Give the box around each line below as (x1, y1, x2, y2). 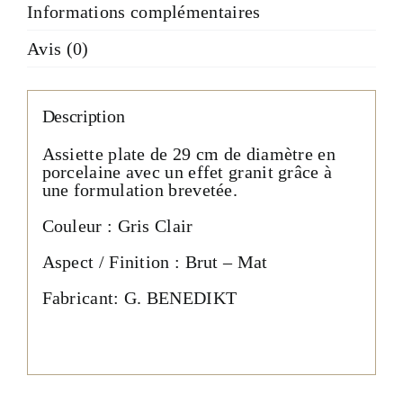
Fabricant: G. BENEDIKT (41, 287, 237, 308)
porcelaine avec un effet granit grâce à (41, 161, 333, 182)
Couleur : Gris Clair (41, 215, 193, 236)
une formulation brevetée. (41, 179, 238, 200)
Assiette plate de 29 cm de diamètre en (41, 143, 336, 164)
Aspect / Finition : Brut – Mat (41, 251, 268, 272)
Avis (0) (27, 39, 89, 59)
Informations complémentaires (27, 2, 261, 22)
